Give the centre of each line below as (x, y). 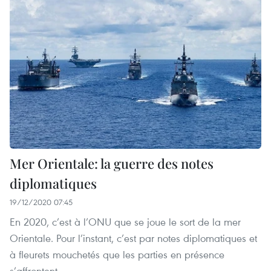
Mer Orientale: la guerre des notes (112, 164)
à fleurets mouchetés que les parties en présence (117, 255)
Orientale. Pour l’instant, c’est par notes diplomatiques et (133, 238)
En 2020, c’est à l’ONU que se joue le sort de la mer (125, 222)
